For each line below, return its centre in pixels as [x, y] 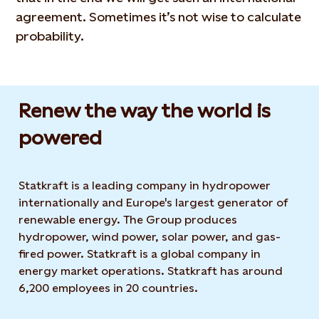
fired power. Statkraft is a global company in [140, 254]
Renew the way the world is [145, 110]
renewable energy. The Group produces [128, 220]
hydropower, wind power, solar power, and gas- [150, 237]
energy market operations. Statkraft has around [151, 271]
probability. [50, 36]
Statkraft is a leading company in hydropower [145, 185]
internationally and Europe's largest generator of [153, 203]
